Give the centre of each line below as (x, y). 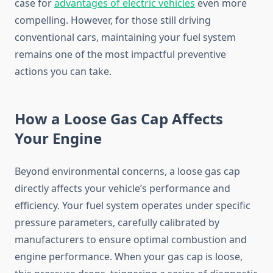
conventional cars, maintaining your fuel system (125, 37)
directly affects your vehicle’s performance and (122, 189)
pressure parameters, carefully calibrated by (117, 223)
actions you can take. (63, 72)
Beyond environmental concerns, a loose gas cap (127, 172)
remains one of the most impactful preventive (120, 55)
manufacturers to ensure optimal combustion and (131, 240)
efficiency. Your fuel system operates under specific (133, 206)
